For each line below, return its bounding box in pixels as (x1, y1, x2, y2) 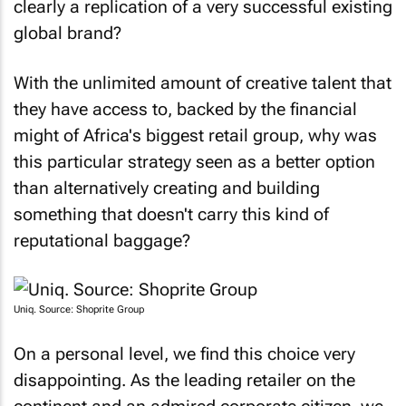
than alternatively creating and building (14, 169, 320, 191)
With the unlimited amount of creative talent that (14, 64, 391, 86)
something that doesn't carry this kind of (14, 196, 329, 217)
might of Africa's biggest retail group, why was (14, 117, 377, 139)
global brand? (14, 15, 121, 36)
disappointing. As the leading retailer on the (14, 362, 355, 383)
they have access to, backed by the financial (14, 91, 357, 112)
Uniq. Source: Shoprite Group (14, 296, 144, 308)
